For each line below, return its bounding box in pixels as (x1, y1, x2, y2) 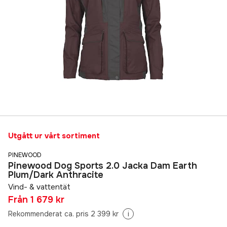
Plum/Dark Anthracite (8, 169, 103, 181)
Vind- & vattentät (8, 182, 70, 193)
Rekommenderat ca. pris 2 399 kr (8, 209, 119, 219)
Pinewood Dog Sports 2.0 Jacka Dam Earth (8, 160, 197, 172)
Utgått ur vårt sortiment (8, 131, 100, 141)
